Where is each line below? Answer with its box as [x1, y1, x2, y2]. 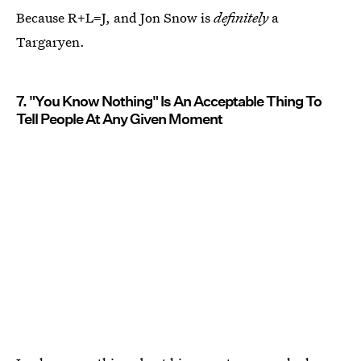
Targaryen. [16, 32, 85, 52]
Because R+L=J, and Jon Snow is [16, 8, 214, 27]
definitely [214, 8, 268, 27]
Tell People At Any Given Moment [16, 110, 222, 128]
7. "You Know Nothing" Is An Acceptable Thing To [16, 93, 322, 110]
